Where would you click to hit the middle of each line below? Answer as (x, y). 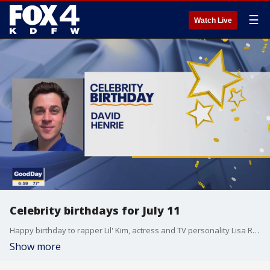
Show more (35, 246)
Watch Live (213, 20)
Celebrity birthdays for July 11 (95, 210)
